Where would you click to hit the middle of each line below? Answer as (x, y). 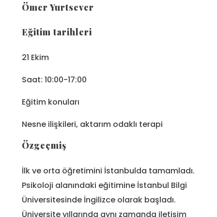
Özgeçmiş (44, 145)
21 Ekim (35, 57)
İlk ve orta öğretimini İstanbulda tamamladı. (108, 170)
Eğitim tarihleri (57, 32)
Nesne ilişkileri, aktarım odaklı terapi (92, 124)
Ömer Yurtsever (58, 8)
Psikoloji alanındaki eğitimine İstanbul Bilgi (104, 185)
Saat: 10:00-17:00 (54, 79)
